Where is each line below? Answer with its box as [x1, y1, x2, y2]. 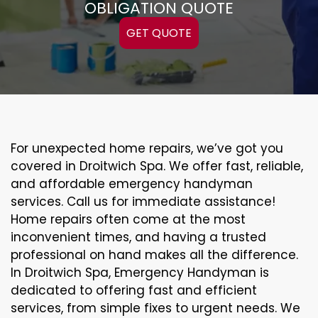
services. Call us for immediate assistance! [11, 193, 275, 210]
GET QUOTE [126, 25, 192, 41]
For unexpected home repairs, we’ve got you [11, 140, 283, 157]
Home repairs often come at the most [11, 211, 246, 228]
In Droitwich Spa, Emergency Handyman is [11, 264, 269, 281]
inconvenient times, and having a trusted [11, 229, 266, 246]
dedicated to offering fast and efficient [11, 282, 257, 299]
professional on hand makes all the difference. [11, 246, 298, 263]
